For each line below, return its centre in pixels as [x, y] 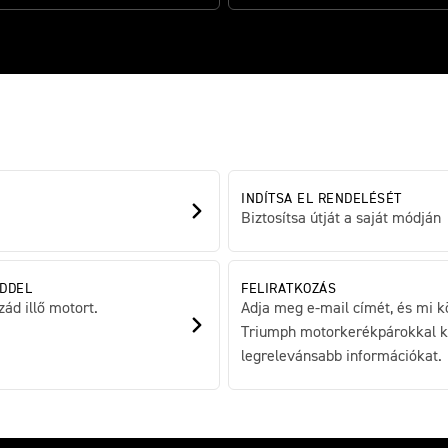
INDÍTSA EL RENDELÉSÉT [321, 199]
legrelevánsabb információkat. [341, 357]
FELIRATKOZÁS [288, 289]
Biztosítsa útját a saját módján [341, 219]
